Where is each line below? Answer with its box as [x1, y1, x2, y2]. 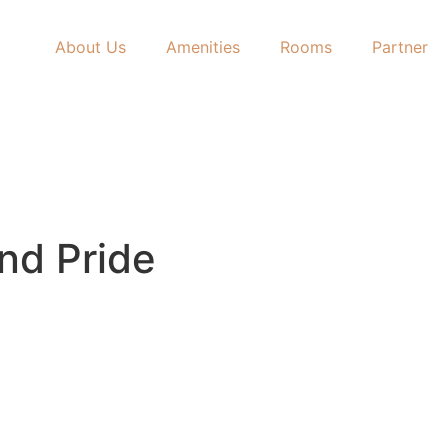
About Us [55, 37, 126, 57]
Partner [372, 37, 428, 57]
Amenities [166, 37, 240, 57]
